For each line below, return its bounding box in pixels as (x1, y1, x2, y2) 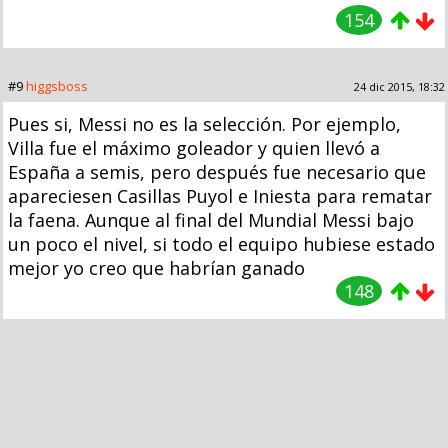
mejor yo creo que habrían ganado (8, 255, 305, 280)
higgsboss (26, 76, 88, 95)
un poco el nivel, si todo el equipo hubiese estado (8, 231, 435, 256)
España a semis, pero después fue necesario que (8, 159, 426, 184)
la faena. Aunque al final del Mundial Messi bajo (8, 207, 414, 232)
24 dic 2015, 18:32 (354, 78, 445, 94)
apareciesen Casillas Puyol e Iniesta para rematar (8, 183, 432, 208)
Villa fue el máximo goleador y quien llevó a (8, 135, 380, 160)
